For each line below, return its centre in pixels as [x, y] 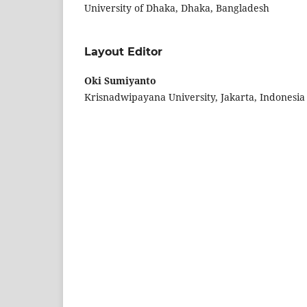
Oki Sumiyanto [120, 80]
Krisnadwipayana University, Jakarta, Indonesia [195, 97]
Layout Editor [123, 51]
